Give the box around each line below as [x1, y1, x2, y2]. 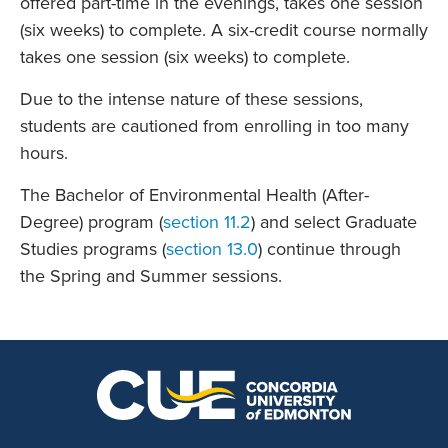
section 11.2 [163, 210, 251, 233]
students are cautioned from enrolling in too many [20, 114, 409, 137]
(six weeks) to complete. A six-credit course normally [20, 18, 428, 41]
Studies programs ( [20, 237, 166, 260]
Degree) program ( [20, 210, 163, 233]
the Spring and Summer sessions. [20, 264, 282, 287]
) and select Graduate [251, 210, 417, 233]
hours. [20, 141, 68, 164]
